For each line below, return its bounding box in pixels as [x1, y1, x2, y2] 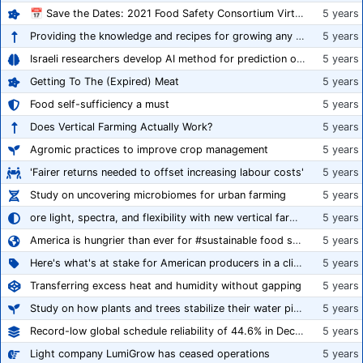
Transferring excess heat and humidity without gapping [30, 280, 301, 293]
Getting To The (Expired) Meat [30, 75, 179, 88]
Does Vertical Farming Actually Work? [30, 121, 212, 134]
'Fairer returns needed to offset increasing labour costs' [30, 166, 304, 179]
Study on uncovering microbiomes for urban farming [30, 189, 286, 202]
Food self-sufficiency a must [30, 98, 169, 111]
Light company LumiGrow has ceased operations [30, 348, 270, 361]
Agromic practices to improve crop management [30, 143, 268, 156]
